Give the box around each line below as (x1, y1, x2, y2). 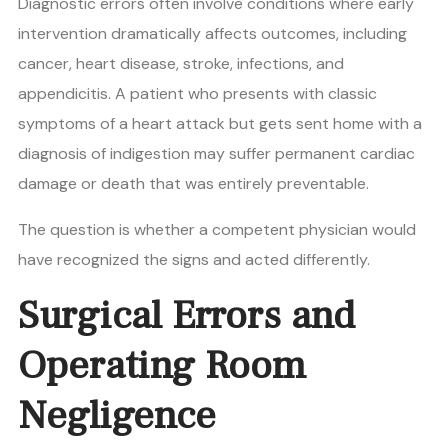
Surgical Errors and (18, 290, 355, 342)
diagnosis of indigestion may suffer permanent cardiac (18, 143, 415, 165)
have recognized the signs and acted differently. (18, 249, 370, 271)
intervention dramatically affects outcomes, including (18, 23, 407, 45)
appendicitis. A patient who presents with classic (18, 83, 377, 105)
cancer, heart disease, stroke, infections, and (18, 53, 344, 75)
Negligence (18, 390, 216, 442)
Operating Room (18, 340, 306, 392)
